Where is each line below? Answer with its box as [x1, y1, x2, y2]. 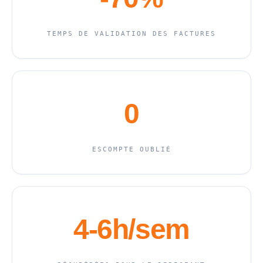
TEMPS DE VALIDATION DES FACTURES [47, 30, 216, 38]
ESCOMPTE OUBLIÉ [92, 146, 171, 154]
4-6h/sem [73, 214, 190, 245]
